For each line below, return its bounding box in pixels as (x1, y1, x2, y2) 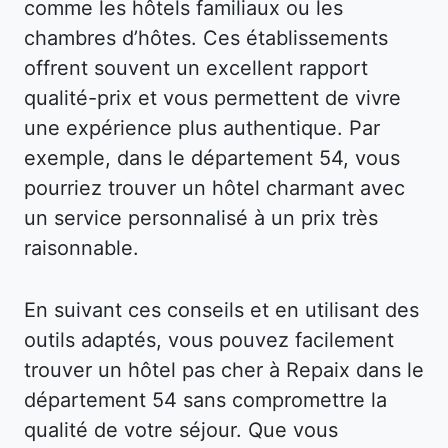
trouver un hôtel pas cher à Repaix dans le (24, 357, 424, 382)
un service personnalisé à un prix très (24, 205, 378, 230)
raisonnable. (24, 235, 139, 260)
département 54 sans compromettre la (24, 387, 387, 412)
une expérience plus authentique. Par (24, 115, 380, 140)
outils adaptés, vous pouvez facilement (24, 327, 394, 352)
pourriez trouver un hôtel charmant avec (24, 175, 405, 200)
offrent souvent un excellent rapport (24, 55, 368, 80)
